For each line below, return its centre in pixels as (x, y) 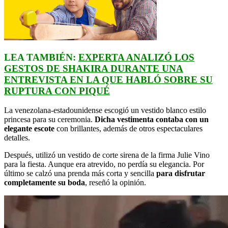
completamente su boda (45, 183)
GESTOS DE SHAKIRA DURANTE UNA (94, 68)
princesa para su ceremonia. (49, 120)
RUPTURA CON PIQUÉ (57, 91)
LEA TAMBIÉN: (41, 57)
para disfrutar (181, 174)
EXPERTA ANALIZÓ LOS (136, 57)
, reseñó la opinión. (116, 183)
